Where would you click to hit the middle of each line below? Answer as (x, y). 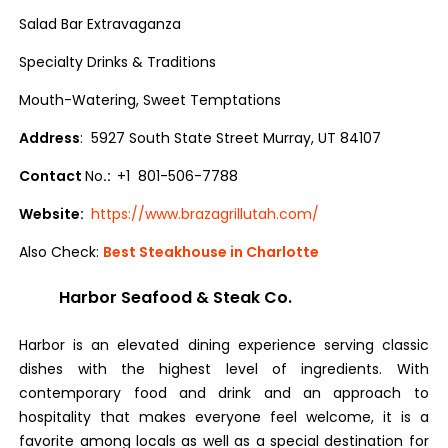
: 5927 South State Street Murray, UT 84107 (231, 138)
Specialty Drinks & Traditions (118, 62)
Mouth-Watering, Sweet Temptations (150, 100)
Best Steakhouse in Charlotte (211, 252)
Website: (53, 214)
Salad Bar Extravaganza (100, 24)
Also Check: (61, 252)
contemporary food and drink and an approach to (224, 393)
